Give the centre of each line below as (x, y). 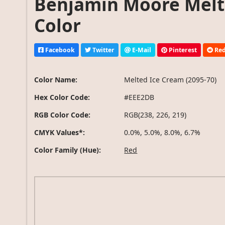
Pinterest (182, 50)
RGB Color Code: (63, 115)
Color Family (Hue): (68, 150)
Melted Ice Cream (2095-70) (171, 80)
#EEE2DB (139, 97)
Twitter (103, 50)
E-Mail (141, 50)
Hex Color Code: (62, 97)
